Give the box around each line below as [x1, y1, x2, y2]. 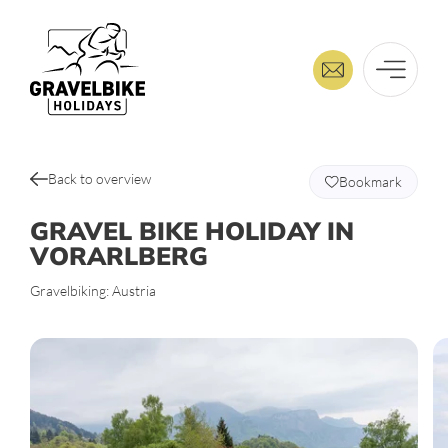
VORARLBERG [30, 240, 208, 271]
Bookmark [339, 173, 402, 190]
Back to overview [48, 170, 152, 187]
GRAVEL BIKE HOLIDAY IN [30, 215, 354, 246]
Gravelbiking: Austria [30, 282, 156, 299]
